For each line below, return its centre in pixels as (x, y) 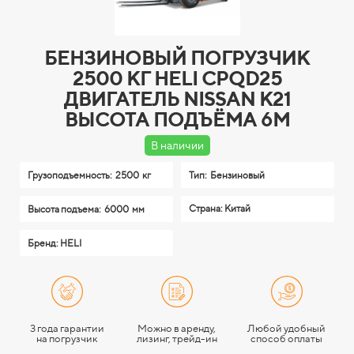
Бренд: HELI (55, 243)
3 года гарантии (67, 329)
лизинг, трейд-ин (177, 339)
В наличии (177, 146)
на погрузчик (67, 339)
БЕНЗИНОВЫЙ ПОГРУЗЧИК (177, 58)
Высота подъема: (65, 209)
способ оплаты (286, 339)
